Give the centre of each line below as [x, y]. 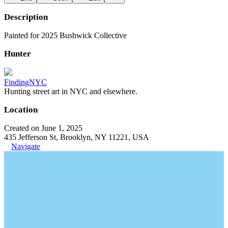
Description [26, 17]
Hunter [18, 54]
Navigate [26, 146]
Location [21, 110]
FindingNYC [25, 82]
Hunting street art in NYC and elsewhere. [71, 91]
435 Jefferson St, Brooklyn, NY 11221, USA [77, 137]
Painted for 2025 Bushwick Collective [65, 35]
